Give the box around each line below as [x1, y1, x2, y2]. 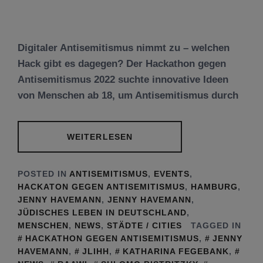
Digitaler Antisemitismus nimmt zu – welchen [18, 42, 230, 53]
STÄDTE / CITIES [107, 221, 182, 230]
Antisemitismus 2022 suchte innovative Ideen [18, 73, 228, 85]
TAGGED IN [191, 221, 241, 230]
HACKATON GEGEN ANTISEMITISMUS [18, 182, 185, 191]
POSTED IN [18, 169, 69, 178]
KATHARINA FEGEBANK [123, 247, 229, 256]
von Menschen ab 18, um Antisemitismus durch [18, 89, 238, 101]
